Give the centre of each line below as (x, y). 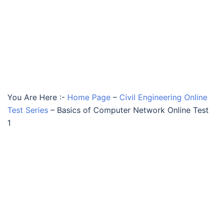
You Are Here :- (36, 97)
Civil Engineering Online (163, 97)
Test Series (28, 110)
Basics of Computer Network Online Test (133, 110)
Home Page (89, 97)
